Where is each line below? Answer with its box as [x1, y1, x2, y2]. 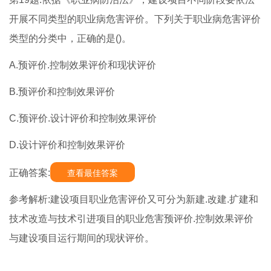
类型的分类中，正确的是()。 [9, 33, 131, 44]
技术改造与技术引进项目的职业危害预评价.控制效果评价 [9, 214, 253, 224]
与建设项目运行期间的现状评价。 [9, 233, 154, 244]
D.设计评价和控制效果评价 [9, 140, 125, 151]
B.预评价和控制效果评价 [9, 87, 115, 97]
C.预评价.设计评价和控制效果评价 [9, 113, 157, 124]
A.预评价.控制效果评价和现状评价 [9, 60, 156, 71]
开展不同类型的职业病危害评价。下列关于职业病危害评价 [9, 14, 261, 25]
